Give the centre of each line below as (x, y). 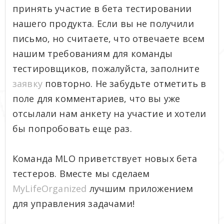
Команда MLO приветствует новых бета (105, 158)
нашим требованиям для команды (93, 53)
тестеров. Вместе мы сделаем (81, 173)
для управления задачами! (73, 203)
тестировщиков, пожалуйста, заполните (106, 68)
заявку (27, 83)
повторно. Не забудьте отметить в (124, 83)
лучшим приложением (140, 188)
